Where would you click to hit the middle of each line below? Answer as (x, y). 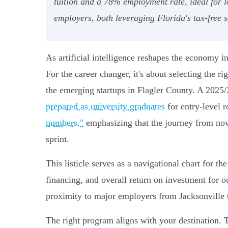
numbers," (65, 122)
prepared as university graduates (105, 106)
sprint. (58, 139)
